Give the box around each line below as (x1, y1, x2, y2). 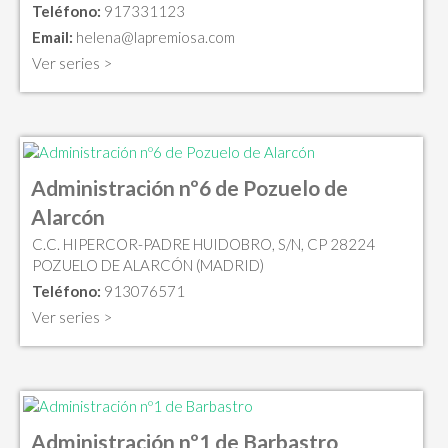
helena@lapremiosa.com (76, 28, 235, 47)
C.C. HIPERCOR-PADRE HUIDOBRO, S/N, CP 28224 (32, 235, 375, 254)
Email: (32, 28, 73, 47)
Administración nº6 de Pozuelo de (31, 175, 348, 201)
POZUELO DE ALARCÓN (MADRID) (32, 256, 264, 275)
